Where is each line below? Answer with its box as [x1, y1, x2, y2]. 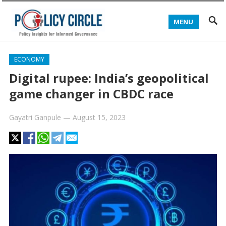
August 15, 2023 [72, 112, 126, 122]
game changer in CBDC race [9, 85, 174, 102]
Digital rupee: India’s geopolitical [9, 70, 209, 86]
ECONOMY [14, 55, 44, 64]
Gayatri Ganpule [9, 112, 61, 122]
